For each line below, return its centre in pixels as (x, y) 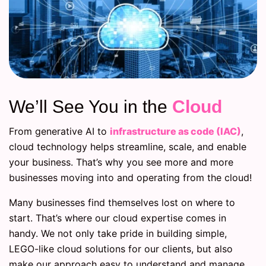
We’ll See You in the (91, 106)
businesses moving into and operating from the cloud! (130, 177)
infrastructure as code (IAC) (175, 131)
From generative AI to (59, 131)
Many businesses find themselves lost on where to (122, 202)
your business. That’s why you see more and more (121, 162)
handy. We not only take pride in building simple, (118, 233)
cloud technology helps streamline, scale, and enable (128, 146)
